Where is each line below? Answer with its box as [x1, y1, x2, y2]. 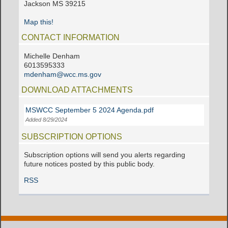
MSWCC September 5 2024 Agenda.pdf [25, 106, 154, 114]
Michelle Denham [24, 52, 80, 60]
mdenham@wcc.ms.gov [24, 70, 102, 78]
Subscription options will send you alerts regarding [24, 151, 186, 159]
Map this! [24, 18, 54, 26]
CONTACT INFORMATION [21, 33, 120, 42]
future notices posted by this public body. [24, 160, 155, 168]
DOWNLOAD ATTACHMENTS [21, 85, 133, 95]
